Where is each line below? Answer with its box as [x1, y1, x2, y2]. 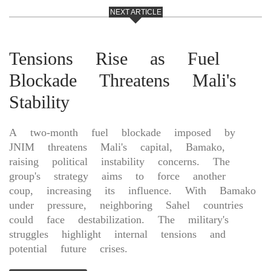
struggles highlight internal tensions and [9, 227, 226, 241]
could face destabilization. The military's [9, 213, 229, 226]
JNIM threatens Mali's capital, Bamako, [9, 140, 225, 154]
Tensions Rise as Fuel [9, 48, 220, 70]
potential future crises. [9, 242, 128, 255]
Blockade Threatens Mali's [9, 70, 237, 91]
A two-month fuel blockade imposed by [9, 126, 235, 139]
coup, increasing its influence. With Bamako [9, 184, 256, 197]
